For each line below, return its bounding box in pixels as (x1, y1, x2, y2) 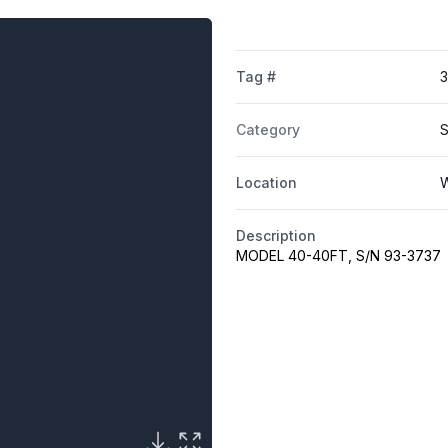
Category (235, 121, 300, 139)
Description (235, 227, 316, 245)
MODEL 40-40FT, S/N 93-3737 (235, 247, 441, 265)
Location (235, 174, 297, 192)
